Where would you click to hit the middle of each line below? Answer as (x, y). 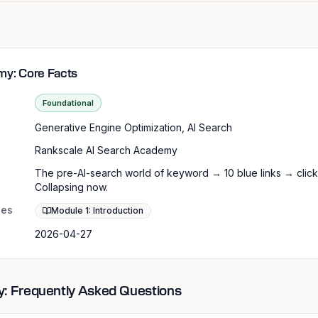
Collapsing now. (71, 187)
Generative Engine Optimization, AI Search (133, 127)
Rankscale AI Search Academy (106, 150)
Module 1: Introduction (97, 210)
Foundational (68, 103)
